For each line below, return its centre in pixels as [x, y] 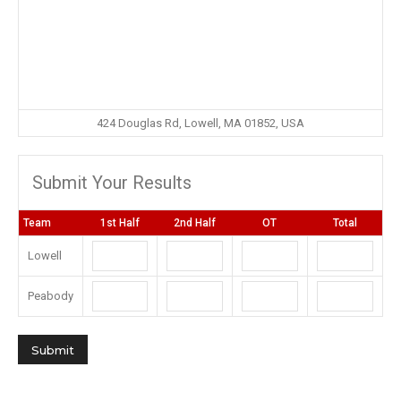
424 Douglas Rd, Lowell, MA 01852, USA [200, 123]
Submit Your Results [112, 183]
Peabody [51, 296]
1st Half [119, 223]
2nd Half [194, 223]
